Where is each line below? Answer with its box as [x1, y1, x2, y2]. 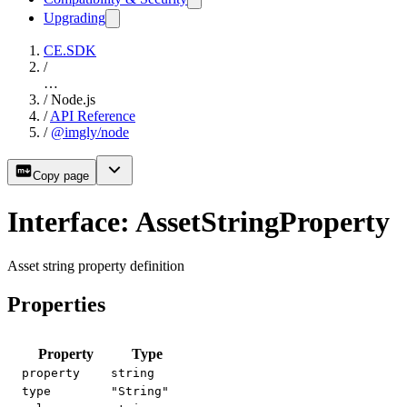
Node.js [51, 92, 95, 108]
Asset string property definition [7, 258, 184, 274]
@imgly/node [51, 124, 129, 141]
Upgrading [44, 10, 105, 26]
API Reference [50, 108, 135, 124]
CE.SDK [44, 43, 96, 59]
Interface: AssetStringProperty [7, 204, 390, 238]
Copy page [33, 169, 89, 184]
